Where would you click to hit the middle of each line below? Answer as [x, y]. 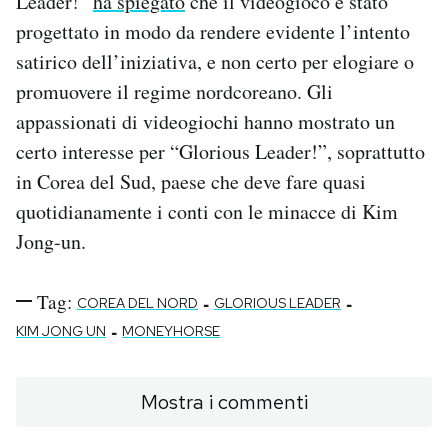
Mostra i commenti [224, 401]
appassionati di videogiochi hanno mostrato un [205, 121]
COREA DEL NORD [137, 302]
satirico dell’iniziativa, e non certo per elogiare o [215, 61]
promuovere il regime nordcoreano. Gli [174, 91]
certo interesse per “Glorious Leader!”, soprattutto [220, 151]
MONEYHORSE [171, 330]
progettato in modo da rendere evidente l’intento [213, 31]
